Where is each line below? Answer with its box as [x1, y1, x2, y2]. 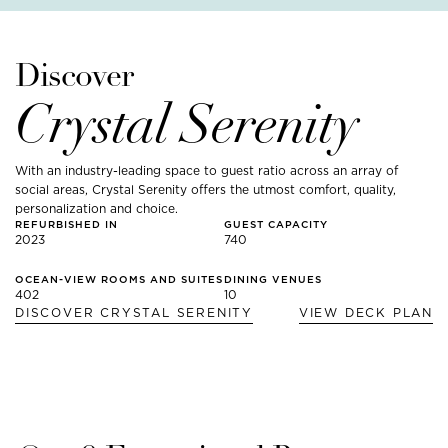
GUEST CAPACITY [224, 218, 328, 230]
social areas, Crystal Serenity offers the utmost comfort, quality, [15, 182, 396, 197]
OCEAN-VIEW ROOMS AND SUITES [15, 273, 223, 285]
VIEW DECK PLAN [298, 305, 433, 320]
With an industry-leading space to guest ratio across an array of [15, 163, 398, 178]
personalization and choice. [15, 201, 178, 216]
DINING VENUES [224, 273, 322, 285]
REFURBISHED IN [15, 218, 118, 230]
